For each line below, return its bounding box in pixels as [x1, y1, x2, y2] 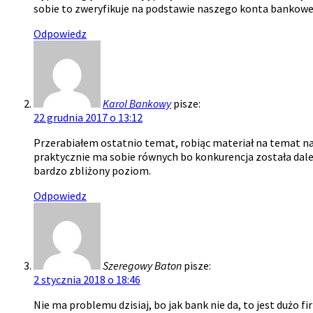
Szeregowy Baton [103, 258, 182, 272]
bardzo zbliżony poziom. [34, 163, 151, 177]
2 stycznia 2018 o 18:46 [34, 272, 140, 286]
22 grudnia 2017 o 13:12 [34, 110, 143, 124]
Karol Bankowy [103, 96, 171, 110]
